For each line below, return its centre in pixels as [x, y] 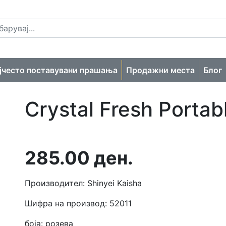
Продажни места [160, 70]
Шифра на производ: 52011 [78, 203]
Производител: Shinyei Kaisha [83, 183]
